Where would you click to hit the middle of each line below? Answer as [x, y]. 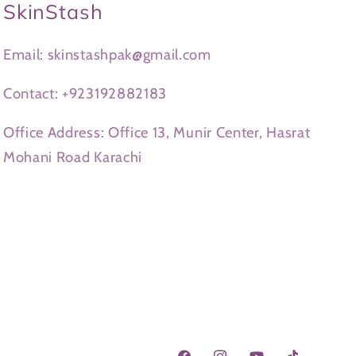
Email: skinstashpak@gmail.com [107, 54]
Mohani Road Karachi [72, 157]
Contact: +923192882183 [85, 93]
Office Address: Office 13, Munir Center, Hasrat [157, 133]
